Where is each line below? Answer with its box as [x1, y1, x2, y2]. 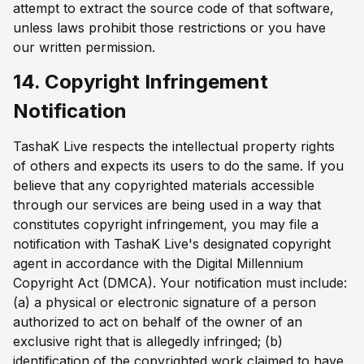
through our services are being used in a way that [13, 197, 321, 214]
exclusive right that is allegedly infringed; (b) [13, 333, 283, 350]
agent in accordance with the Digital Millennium [13, 255, 303, 272]
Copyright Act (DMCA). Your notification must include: [13, 275, 347, 292]
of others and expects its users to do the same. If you [13, 158, 344, 175]
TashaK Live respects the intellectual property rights [13, 138, 335, 155]
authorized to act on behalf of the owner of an [13, 314, 302, 331]
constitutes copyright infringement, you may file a [13, 216, 318, 233]
